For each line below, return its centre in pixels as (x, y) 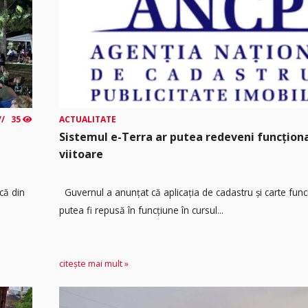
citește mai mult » (94, 264)
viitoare (81, 154)
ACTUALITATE (88, 119)
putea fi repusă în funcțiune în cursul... (142, 210)
